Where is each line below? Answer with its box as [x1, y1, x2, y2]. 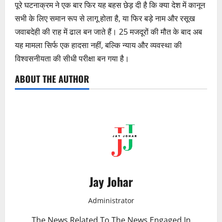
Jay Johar [89, 172, 133, 190]
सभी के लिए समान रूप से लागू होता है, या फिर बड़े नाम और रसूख [15, 12, 195, 24]
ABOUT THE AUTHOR [15, 72, 89, 85]
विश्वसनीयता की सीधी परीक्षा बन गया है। [15, 53, 129, 64]
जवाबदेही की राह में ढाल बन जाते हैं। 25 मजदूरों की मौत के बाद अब [15, 26, 202, 37]
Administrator [88, 195, 134, 205]
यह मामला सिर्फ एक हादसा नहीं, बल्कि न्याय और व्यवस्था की [15, 39, 182, 51]
